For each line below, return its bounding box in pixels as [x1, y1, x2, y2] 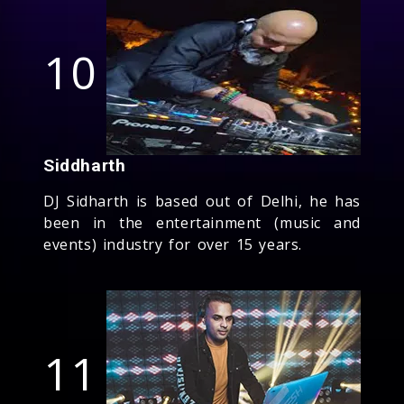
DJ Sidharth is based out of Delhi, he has [43, 190, 361, 211]
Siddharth [43, 154, 126, 176]
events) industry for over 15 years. [43, 234, 303, 254]
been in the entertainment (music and [43, 212, 361, 233]
